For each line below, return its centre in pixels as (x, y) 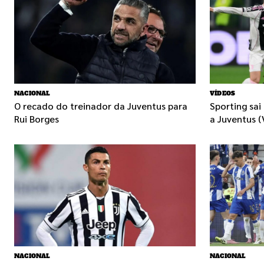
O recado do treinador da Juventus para (101, 105)
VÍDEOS (223, 93)
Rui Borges (37, 118)
